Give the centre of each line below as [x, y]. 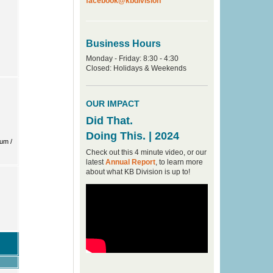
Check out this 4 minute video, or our [146, 152]
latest [96, 162]
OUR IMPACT [113, 104]
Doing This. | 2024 [133, 136]
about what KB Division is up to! [138, 172]
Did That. [109, 121]
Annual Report [130, 162]
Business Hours [123, 44]
